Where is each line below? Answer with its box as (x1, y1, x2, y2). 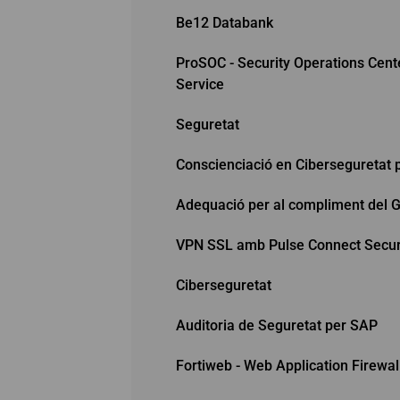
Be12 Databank (176, 13, 273, 31)
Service (176, 75, 224, 93)
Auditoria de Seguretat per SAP (176, 316, 378, 334)
